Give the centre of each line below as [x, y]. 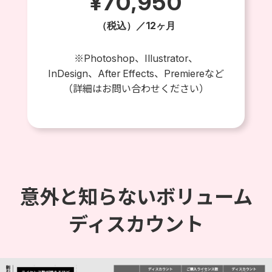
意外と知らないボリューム [136, 196]
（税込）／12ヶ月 [136, 25]
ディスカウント [136, 223]
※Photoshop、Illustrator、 [136, 59]
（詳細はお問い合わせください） [136, 89]
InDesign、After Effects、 [106, 74]
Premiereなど [194, 74]
